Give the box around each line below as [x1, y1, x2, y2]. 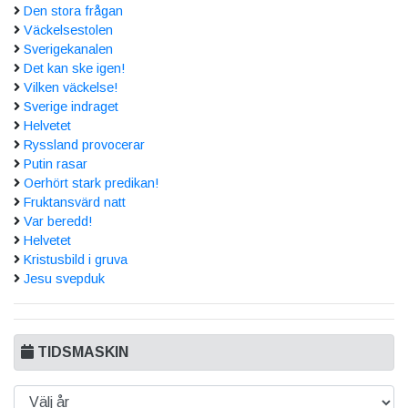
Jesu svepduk [24, 270, 105, 286]
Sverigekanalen [24, 41, 113, 56]
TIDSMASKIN [34, 343, 128, 360]
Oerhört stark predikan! [24, 175, 158, 190]
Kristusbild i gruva [24, 251, 127, 267]
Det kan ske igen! [24, 60, 125, 76]
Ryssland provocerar [24, 137, 145, 152]
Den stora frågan [24, 3, 123, 18]
